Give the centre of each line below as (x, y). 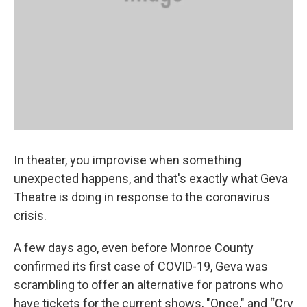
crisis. (30, 216)
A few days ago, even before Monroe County (134, 248)
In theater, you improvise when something (127, 160)
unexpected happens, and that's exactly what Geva (151, 179)
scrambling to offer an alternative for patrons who (148, 285)
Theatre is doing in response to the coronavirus (142, 197)
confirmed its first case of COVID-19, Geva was (141, 267)
